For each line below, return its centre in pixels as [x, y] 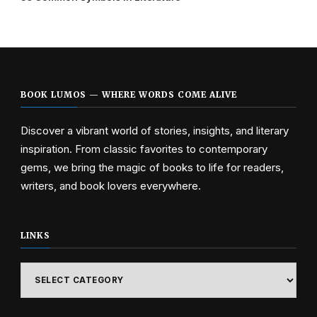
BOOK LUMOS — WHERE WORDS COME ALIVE [129, 94]
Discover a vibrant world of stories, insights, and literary [155, 130]
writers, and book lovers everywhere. [111, 185]
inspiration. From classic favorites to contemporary [144, 149]
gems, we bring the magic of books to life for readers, [152, 167]
